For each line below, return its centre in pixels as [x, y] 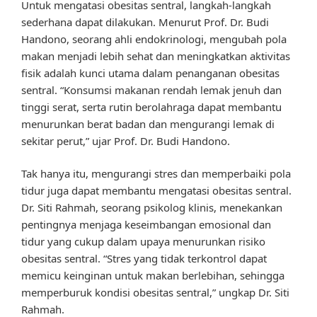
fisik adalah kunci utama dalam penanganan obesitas [150, 73]
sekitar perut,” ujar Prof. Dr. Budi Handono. [126, 140]
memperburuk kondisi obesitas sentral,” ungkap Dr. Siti [155, 293]
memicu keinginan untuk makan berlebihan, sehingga [153, 276]
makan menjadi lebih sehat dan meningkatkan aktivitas [156, 56]
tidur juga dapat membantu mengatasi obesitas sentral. [156, 191]
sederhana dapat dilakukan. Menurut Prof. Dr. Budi [145, 22]
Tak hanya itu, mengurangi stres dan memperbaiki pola [156, 174]
